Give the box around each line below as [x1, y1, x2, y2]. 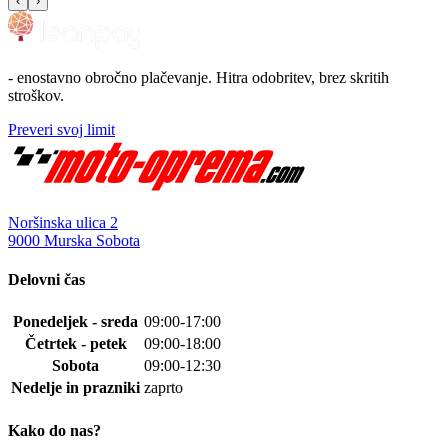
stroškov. [8, 86, 64, 104]
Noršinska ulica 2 [8, 213, 118, 231]
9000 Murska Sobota [8, 231, 140, 249]
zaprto [144, 379, 183, 397]
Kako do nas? [8, 421, 101, 439]
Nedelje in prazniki [11, 379, 140, 397]
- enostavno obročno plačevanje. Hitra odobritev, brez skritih [8, 68, 389, 86]
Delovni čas [8, 271, 85, 289]
